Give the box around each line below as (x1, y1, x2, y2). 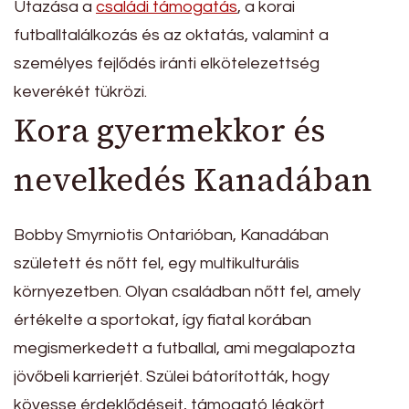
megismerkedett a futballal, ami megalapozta (14, 339, 355, 357)
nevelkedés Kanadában (14, 158, 372, 203)
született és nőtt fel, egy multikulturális (14, 254, 299, 272)
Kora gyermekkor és (14, 109, 326, 153)
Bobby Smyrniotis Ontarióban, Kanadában (14, 225, 329, 244)
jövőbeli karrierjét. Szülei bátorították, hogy (14, 367, 330, 385)
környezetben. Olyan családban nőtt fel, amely (14, 282, 361, 300)
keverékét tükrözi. (14, 83, 147, 101)
